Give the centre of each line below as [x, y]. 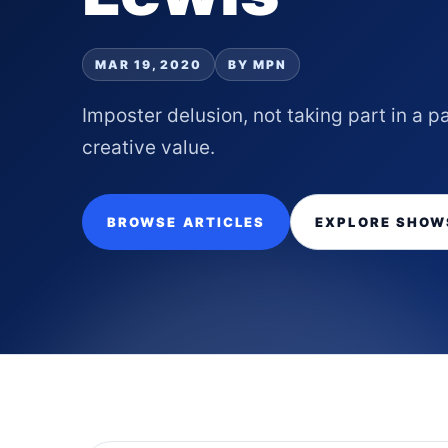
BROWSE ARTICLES [186, 222]
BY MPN [257, 64]
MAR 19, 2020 [149, 64]
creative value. [148, 147]
